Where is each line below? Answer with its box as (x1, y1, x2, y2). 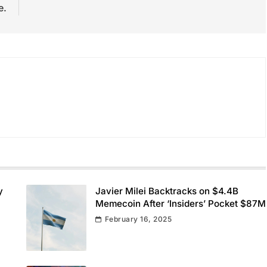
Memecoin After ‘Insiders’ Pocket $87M (95, 198, 266, 210)
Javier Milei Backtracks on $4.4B (95, 185, 238, 197)
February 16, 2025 (104, 215, 172, 224)
